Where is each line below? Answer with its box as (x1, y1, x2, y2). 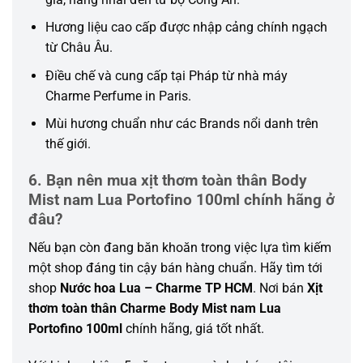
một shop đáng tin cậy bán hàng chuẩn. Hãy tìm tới (28, 259, 322, 275)
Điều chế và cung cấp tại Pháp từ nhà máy (45, 67, 288, 83)
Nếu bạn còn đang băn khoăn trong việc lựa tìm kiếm (28, 239, 331, 255)
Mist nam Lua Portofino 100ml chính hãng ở (28, 190, 335, 210)
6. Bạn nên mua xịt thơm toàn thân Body (28, 171, 307, 190)
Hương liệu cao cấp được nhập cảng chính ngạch (45, 19, 327, 36)
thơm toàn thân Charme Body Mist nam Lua (28, 300, 281, 316)
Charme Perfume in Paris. (45, 88, 191, 104)
